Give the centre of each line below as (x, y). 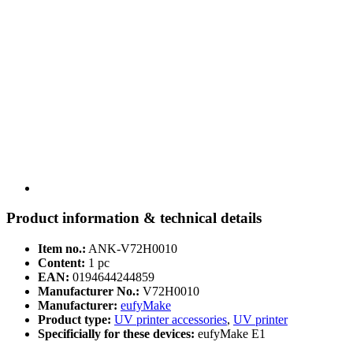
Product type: (76, 320)
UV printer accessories (171, 320)
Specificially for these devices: (118, 334)
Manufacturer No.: (89, 292)
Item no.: (62, 249)
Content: (61, 263)
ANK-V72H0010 (133, 249)
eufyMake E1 (232, 334)
